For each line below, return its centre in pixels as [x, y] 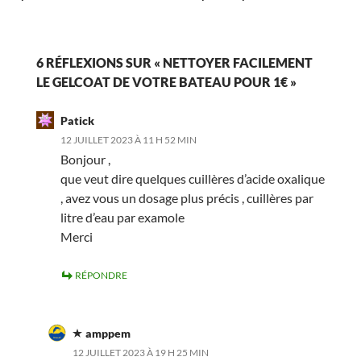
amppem [108, 333]
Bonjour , [85, 159]
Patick [77, 120]
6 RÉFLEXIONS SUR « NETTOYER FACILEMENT [174, 62]
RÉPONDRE [101, 275]
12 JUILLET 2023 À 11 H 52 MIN [128, 139]
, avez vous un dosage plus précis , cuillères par [187, 197]
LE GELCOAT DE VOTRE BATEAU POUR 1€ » [166, 81]
